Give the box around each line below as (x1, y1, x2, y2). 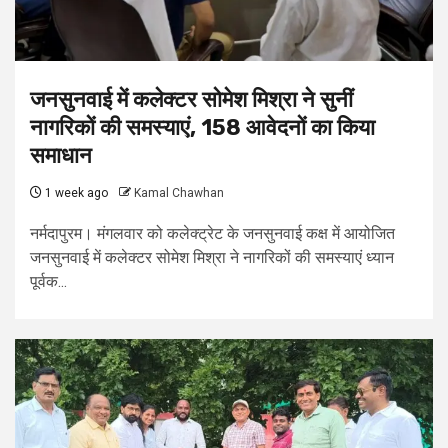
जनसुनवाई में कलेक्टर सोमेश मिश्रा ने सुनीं (30, 86, 353, 114)
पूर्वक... (30, 272, 67, 292)
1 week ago (42, 186, 108, 201)
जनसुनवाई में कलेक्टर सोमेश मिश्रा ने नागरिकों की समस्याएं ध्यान (30, 248, 394, 268)
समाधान (30, 142, 92, 170)
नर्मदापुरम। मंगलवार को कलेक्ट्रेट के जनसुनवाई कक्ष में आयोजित (30, 224, 395, 244)
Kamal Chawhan (134, 186, 224, 201)
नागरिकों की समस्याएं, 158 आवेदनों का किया (30, 114, 375, 142)
